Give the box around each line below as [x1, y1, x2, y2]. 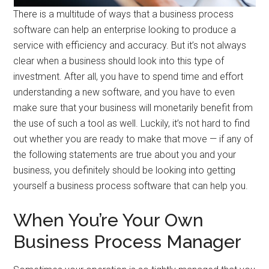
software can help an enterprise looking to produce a [13, 24, 237, 35]
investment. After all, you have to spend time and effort [13, 71, 244, 82]
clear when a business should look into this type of [13, 55, 225, 67]
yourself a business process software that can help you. [13, 180, 249, 192]
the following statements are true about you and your [13, 149, 237, 160]
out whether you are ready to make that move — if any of [13, 133, 253, 145]
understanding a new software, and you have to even [13, 86, 235, 98]
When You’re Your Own [13, 210, 204, 231]
